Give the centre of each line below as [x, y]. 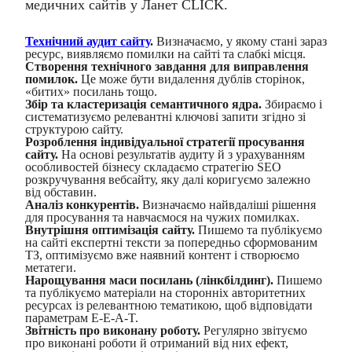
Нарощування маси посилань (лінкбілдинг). [149, 280]
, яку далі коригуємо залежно [233, 180]
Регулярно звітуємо [254, 330]
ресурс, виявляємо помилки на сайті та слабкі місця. [165, 54]
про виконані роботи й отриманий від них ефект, [157, 343]
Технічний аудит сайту [88, 41]
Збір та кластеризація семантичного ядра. [143, 104]
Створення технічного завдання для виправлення [167, 66]
